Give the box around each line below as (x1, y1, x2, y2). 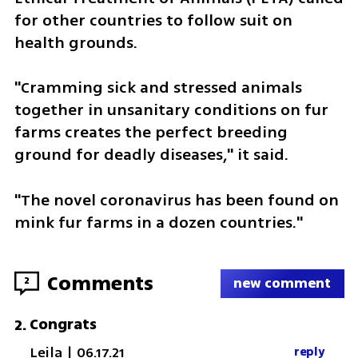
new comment (233, 273, 332, 294)
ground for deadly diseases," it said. (14, 143, 288, 167)
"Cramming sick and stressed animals (14, 76, 302, 100)
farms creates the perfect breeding (14, 121, 288, 145)
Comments (46, 268, 153, 298)
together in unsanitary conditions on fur (14, 98, 328, 122)
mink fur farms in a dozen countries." (14, 211, 303, 235)
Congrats (30, 312, 97, 336)
